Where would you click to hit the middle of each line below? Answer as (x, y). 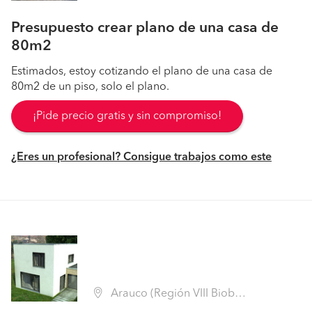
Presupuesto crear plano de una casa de (145, 28)
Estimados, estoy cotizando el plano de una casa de (142, 72)
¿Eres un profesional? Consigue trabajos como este (141, 157)
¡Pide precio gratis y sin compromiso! (127, 116)
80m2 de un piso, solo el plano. (90, 87)
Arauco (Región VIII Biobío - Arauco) (171, 294)
